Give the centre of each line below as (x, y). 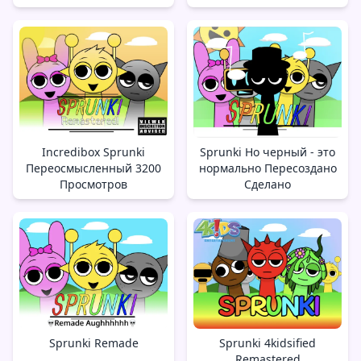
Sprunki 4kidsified (268, 342)
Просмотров (93, 184)
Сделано (268, 185)
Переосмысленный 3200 (93, 168)
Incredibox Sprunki (93, 151)
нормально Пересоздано (268, 168)
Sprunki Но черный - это (268, 152)
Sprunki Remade (93, 342)
